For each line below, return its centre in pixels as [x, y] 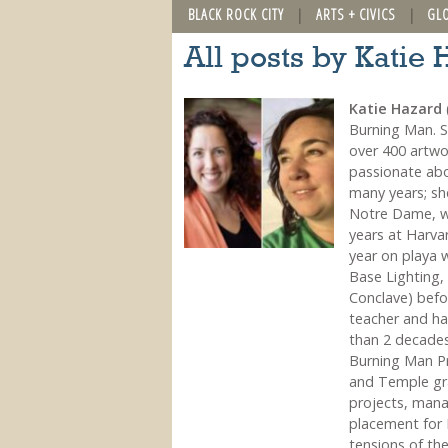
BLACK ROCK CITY [236, 14]
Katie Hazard [395, 108]
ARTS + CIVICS [355, 14]
